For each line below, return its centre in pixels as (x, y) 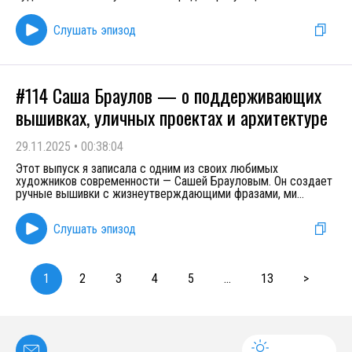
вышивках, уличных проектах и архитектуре (172, 117)
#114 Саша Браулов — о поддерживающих (169, 95)
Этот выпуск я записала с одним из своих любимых (147, 169)
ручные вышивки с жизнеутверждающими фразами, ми (156, 194)
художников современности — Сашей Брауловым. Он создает (174, 181)
